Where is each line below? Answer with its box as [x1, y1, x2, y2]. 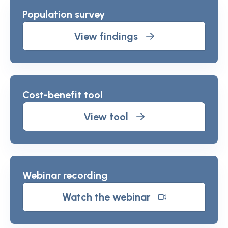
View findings [74, 30, 138, 42]
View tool [83, 110, 128, 123]
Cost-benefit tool [22, 89, 103, 101]
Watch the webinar [62, 191, 150, 203]
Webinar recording [22, 169, 108, 181]
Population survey [22, 8, 105, 20]
